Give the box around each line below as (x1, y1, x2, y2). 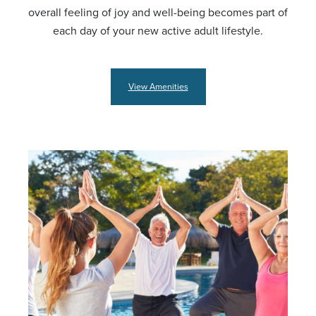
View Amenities (128, 80, 188, 94)
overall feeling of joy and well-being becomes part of (28, 4, 288, 21)
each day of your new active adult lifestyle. (53, 23, 263, 39)
